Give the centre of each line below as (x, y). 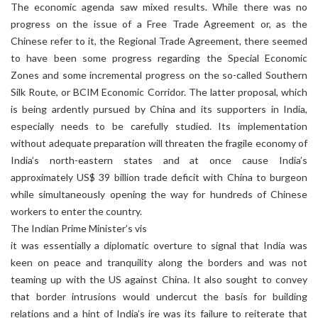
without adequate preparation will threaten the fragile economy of (159, 143)
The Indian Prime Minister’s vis (79, 228)
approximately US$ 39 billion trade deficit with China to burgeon (159, 177)
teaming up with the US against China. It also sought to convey (159, 279)
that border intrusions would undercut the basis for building (159, 296)
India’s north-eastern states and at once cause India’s (159, 160)
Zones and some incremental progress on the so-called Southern (159, 75)
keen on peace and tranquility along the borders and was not (159, 262)
